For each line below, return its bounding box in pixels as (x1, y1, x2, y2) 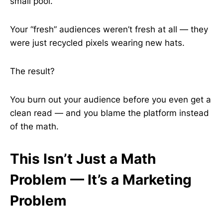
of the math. (10, 121, 59, 131)
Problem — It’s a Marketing (10, 171, 192, 188)
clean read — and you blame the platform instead (10, 108, 209, 118)
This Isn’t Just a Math (10, 150, 156, 167)
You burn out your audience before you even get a (10, 95, 211, 105)
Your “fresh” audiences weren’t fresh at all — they (10, 24, 208, 34)
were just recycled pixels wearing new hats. (10, 38, 185, 48)
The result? (10, 66, 55, 76)
